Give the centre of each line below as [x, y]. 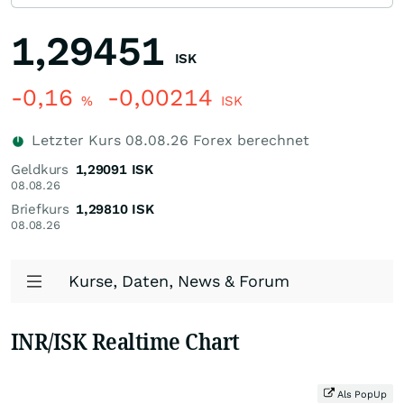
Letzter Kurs [76, 140]
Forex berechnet [249, 140]
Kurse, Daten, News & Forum [179, 281]
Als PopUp [361, 395]
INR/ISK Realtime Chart [125, 341]
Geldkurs [40, 170]
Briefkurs [40, 209]
